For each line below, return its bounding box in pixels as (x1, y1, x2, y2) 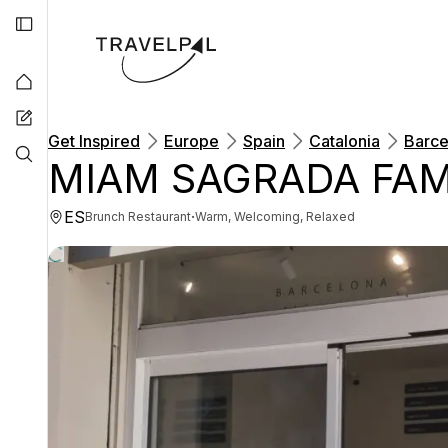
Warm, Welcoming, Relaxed (195, 209, 355, 224)
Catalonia (309, 131, 380, 151)
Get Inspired (48, 131, 140, 151)
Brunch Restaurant (85, 209, 191, 224)
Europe (164, 131, 219, 151)
